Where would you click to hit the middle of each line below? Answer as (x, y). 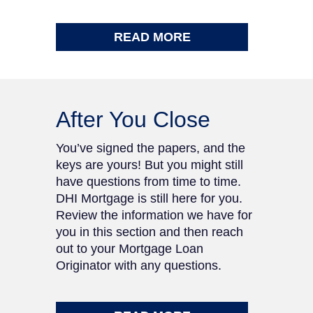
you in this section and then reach (150, 232)
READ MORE (152, 37)
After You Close (133, 119)
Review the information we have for (154, 215)
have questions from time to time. (148, 182)
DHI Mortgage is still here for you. (149, 198)
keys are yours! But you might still (150, 165)
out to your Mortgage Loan (130, 249)
